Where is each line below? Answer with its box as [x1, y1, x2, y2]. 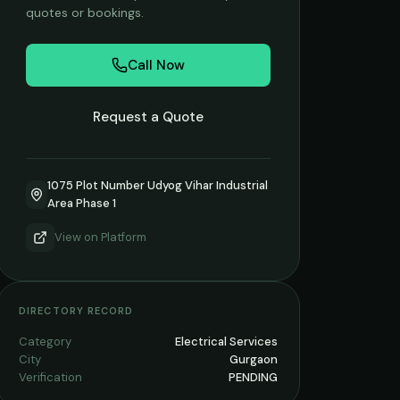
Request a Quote [93, 108, 204, 126]
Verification [19, 370, 82, 385]
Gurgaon [229, 352, 278, 367]
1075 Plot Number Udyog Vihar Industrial [47, 178, 269, 193]
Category [19, 334, 71, 349]
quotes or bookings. [26, 4, 144, 21]
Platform [101, 229, 146, 245]
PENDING [229, 370, 278, 385]
